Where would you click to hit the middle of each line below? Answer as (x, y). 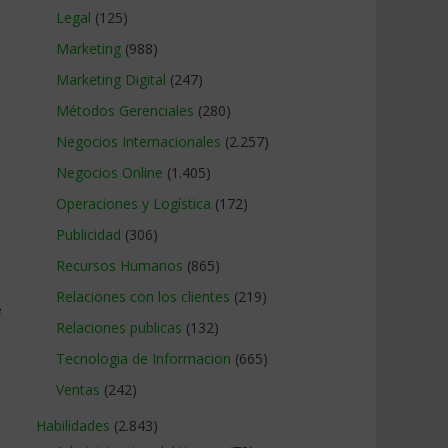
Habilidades (73, 425)
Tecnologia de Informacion (143, 358)
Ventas (78, 389)
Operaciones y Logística (133, 203)
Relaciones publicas (119, 327)
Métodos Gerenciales (125, 110)
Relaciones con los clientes (143, 296)
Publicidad (88, 234)
